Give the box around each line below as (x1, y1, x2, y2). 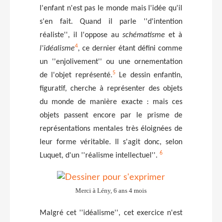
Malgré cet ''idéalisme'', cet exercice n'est (40, 209, 182, 217)
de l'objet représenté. (40, 71, 112, 79)
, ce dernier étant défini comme (78, 44, 182, 53)
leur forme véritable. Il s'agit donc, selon (40, 138, 182, 146)
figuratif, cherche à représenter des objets (40, 84, 182, 93)
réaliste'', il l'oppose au (40, 31, 122, 39)
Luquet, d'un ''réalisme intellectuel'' (40, 151, 156, 160)
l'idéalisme (40, 44, 75, 53)
